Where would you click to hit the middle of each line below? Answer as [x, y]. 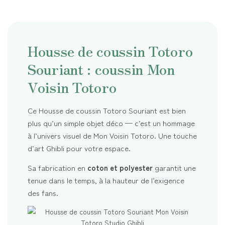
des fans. [43, 192]
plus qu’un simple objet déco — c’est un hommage [111, 123]
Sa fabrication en [58, 167]
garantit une [174, 167]
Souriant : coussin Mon [101, 69]
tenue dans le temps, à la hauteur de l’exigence [106, 180]
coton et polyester [120, 167]
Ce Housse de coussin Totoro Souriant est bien [107, 110]
